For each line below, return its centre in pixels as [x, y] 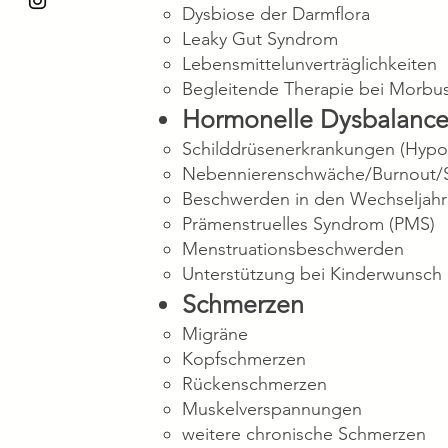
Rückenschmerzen [254, 384]
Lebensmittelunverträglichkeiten [309, 64]
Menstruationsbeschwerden [293, 249]
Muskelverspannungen [272, 409]
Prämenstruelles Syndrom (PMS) [308, 224]
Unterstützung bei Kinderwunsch [312, 274]
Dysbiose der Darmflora [276, 14]
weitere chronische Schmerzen [304, 434]
